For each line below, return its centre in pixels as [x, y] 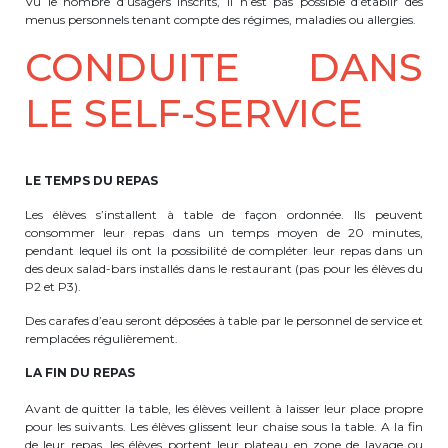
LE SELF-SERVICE [194, 113]
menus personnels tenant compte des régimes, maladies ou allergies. [220, 19]
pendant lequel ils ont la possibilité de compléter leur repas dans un [224, 250]
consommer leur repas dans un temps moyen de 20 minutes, [224, 232]
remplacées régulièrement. [101, 338]
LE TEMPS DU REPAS [91, 180]
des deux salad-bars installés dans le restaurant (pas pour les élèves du [224, 268]
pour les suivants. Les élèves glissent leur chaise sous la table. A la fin [224, 426]
